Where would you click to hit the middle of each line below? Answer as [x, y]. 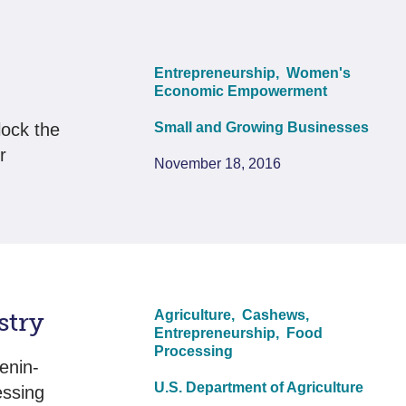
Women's [319, 72]
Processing [194, 351]
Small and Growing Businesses [262, 127]
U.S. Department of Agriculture [259, 387]
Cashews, [278, 314]
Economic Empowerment [241, 91]
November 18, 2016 [218, 163]
